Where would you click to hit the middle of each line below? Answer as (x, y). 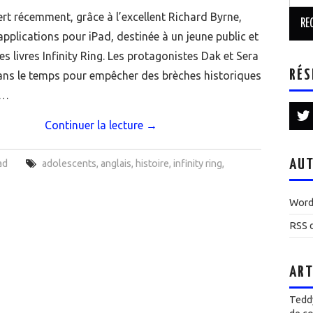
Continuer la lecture (95, 125)
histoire (152, 163)
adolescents (69, 163)
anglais (116, 163)
